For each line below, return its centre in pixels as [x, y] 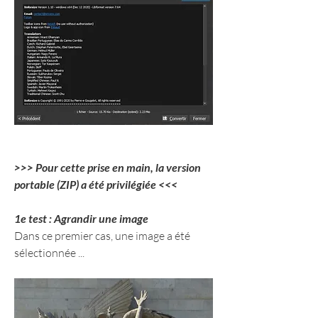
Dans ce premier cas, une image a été [102, 236]
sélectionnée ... [49, 253]
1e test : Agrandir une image [81, 219]
